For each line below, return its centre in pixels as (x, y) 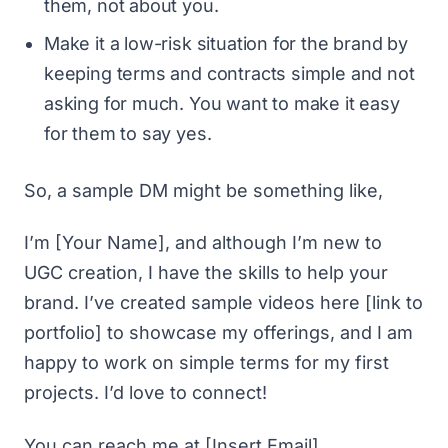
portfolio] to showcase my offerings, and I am (218, 332)
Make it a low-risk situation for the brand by (226, 43)
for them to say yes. (128, 133)
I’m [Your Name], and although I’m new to (203, 242)
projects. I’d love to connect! (145, 392)
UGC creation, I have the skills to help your (206, 272)
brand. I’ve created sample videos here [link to (223, 302)
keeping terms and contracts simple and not (229, 73)
